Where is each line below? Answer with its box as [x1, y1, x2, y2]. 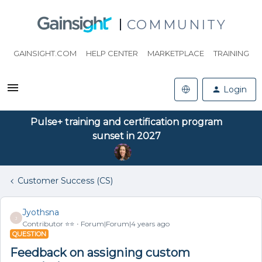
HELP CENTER [85, 49, 138, 58]
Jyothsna [22, 207, 59, 218]
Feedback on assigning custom [10, 246, 190, 260]
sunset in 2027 [92, 130, 161, 142]
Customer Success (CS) [18, 175, 113, 186]
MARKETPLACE [147, 49, 204, 58]
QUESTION [12, 230, 46, 238]
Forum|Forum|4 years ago [81, 219, 170, 228]
